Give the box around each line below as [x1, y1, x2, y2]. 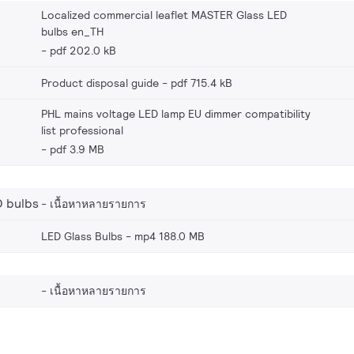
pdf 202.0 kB [50, 43, 116, 58]
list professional [41, 123, 123, 137]
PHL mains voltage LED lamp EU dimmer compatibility [41, 107, 311, 121]
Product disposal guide [41, 76, 159, 90]
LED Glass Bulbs [41, 229, 122, 243]
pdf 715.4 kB [171, 76, 232, 90]
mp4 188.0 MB [134, 229, 205, 243]
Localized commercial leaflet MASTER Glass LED [41, 8, 287, 22]
